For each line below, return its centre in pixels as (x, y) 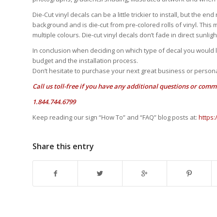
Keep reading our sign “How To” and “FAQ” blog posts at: (116, 117)
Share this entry (63, 147)
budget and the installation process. (85, 60)
